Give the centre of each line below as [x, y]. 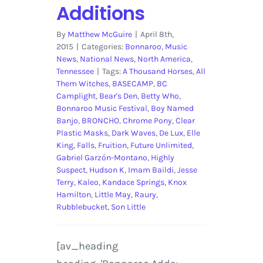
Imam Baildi [151, 170]
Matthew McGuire [100, 35]
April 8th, [157, 35]
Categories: [103, 47]
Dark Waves [133, 133]
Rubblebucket [82, 207]
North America [164, 59]
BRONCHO [100, 121]
